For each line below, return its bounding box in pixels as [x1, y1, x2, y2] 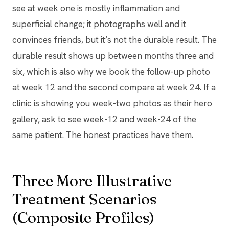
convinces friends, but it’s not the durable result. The [12, 34, 217, 45]
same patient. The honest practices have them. [12, 129, 193, 141]
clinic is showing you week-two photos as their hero [12, 97, 212, 109]
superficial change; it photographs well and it [12, 18, 186, 30]
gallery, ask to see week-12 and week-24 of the [12, 113, 196, 125]
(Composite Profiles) [12, 208, 154, 227]
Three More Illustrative [12, 171, 172, 190]
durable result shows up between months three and [12, 50, 214, 61]
